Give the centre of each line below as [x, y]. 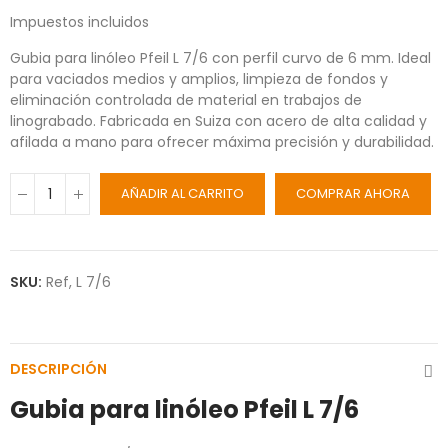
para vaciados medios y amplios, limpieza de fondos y [199, 79]
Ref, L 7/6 [78, 282]
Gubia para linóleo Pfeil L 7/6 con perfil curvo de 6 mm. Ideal [220, 58]
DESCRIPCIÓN [58, 369]
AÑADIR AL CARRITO [182, 194]
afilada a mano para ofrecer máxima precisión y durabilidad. [222, 142]
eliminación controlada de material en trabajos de [186, 100]
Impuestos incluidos [79, 22]
